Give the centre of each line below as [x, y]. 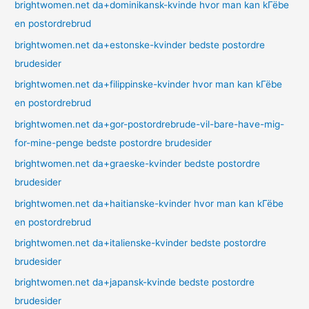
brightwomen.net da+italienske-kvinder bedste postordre [141, 242]
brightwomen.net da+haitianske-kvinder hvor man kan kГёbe [149, 203]
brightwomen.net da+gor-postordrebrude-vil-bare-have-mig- [150, 124]
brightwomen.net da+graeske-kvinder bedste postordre [138, 164]
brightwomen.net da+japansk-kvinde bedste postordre [135, 282]
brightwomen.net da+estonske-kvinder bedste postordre [140, 44]
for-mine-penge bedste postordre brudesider [113, 142]
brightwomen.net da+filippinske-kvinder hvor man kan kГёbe [149, 84]
